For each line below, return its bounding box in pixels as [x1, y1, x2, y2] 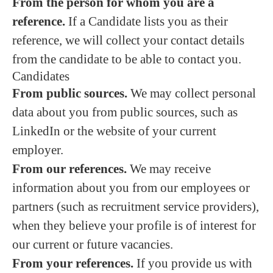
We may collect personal [127, 86, 256, 101]
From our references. [12, 161, 127, 176]
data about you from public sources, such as [12, 105, 238, 119]
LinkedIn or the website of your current [12, 124, 216, 138]
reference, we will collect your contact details [12, 33, 244, 48]
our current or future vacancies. [12, 237, 173, 252]
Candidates [12, 69, 69, 83]
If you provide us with [133, 256, 252, 271]
